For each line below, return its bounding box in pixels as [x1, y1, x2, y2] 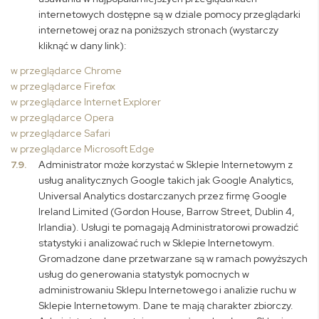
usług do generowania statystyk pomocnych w [38, 268, 250, 281]
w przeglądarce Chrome [11, 64, 122, 77]
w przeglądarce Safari [11, 127, 110, 140]
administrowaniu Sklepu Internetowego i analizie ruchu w [38, 283, 297, 296]
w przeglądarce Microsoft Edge [11, 142, 155, 155]
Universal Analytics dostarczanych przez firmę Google [38, 189, 288, 202]
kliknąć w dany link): [38, 39, 127, 52]
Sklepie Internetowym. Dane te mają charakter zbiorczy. [38, 299, 294, 312]
